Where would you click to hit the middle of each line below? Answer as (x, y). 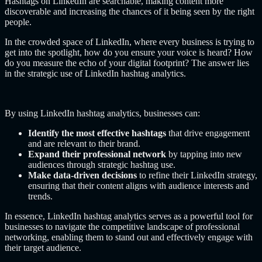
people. (19, 22)
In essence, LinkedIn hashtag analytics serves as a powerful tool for (129, 216)
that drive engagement (208, 133)
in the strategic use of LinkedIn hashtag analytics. (95, 73)
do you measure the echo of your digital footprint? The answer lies (127, 63)
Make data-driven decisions (82, 175)
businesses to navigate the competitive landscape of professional (122, 227)
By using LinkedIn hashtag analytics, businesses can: (102, 113)
